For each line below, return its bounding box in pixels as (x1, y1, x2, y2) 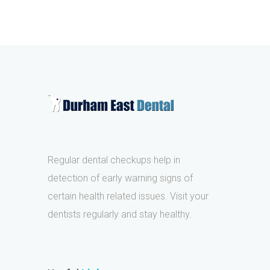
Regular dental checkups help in (48, 154, 180, 166)
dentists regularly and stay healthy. (48, 209, 192, 220)
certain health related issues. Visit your (48, 190, 209, 202)
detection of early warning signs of (48, 172, 193, 184)
